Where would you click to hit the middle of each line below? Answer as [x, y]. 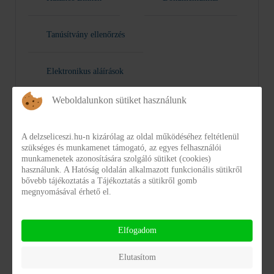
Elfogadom [137, 230]
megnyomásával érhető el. [66, 192]
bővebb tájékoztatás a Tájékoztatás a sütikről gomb [109, 181]
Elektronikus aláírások [85, 71]
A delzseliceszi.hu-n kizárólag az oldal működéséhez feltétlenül [130, 137]
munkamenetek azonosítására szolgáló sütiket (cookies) [116, 159]
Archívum [53, 263]
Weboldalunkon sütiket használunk [119, 100]
